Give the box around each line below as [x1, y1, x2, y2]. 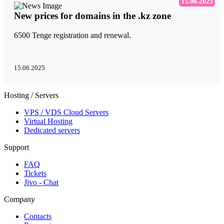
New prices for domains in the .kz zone [14, 10, 171, 21]
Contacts [24, 212, 51, 221]
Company [4, 195, 35, 204]
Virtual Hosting [24, 117, 72, 126]
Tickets [24, 169, 46, 178]
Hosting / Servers [4, 91, 58, 100]
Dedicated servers [24, 126, 80, 135]
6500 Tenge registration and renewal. [14, 31, 131, 40]
